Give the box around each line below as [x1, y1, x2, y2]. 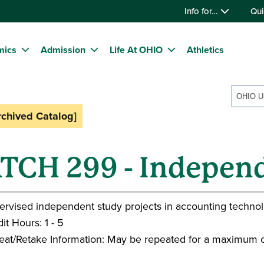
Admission [41, 43, 85, 57]
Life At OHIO [110, 43, 163, 57]
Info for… [184, 5, 220, 17]
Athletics [187, 43, 224, 57]
